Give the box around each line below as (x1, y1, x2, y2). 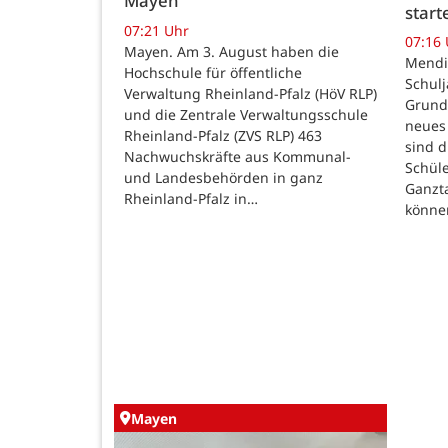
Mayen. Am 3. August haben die (124, 41, 339, 61)
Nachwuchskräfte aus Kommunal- (124, 146, 351, 166)
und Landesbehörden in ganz (124, 167, 323, 187)
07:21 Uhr (124, 20, 189, 40)
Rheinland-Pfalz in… (124, 188, 258, 208)
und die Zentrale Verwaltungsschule (124, 104, 368, 124)
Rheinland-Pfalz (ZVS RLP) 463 (124, 125, 322, 145)
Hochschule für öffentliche (124, 62, 302, 82)
